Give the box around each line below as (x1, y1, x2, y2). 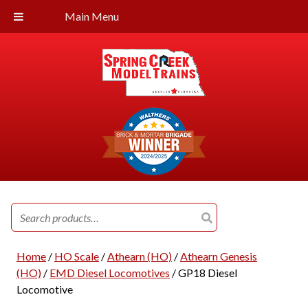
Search (11, 204, 43, 217)
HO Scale (54, 250, 99, 263)
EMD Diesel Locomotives (49, 266, 170, 279)
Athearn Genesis (179, 250, 257, 263)
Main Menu (65, 10, 119, 23)
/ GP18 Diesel (169, 266, 237, 279)
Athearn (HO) (107, 250, 172, 263)
